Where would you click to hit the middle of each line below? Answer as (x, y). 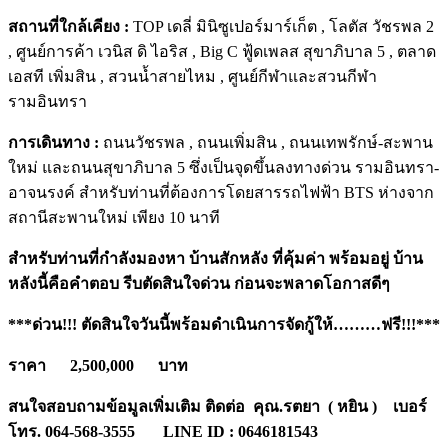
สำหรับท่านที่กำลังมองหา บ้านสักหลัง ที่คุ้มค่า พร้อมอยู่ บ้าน (215, 258)
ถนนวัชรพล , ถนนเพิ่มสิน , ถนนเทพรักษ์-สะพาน (268, 142)
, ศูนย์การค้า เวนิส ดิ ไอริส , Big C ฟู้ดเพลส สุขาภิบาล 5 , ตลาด (222, 51)
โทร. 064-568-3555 (71, 431)
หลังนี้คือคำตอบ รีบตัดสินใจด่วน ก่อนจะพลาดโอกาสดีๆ (199, 283)
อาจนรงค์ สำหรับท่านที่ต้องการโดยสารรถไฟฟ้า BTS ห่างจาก (221, 192)
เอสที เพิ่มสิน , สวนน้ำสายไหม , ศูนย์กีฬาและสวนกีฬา (192, 76)
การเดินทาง (51, 142)
